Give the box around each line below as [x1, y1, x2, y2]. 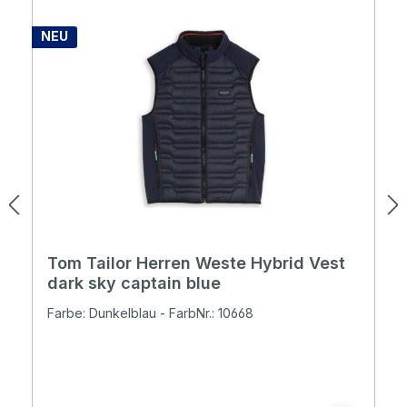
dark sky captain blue [47, 273, 221, 293]
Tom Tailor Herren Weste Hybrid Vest [47, 253, 345, 273]
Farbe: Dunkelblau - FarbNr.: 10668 [47, 305, 253, 321]
